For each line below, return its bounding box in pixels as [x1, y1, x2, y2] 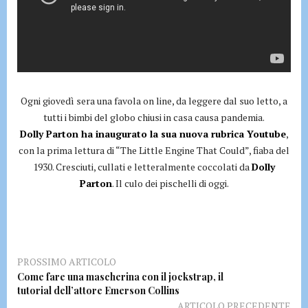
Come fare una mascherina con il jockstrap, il [17, 269, 223, 283]
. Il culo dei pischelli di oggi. [111, 176, 229, 190]
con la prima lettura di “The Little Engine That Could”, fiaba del [19, 143, 289, 157]
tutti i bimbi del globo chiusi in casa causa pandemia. [43, 110, 265, 124]
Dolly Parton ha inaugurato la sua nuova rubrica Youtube [19, 126, 286, 140]
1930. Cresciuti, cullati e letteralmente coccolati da [33, 159, 252, 173]
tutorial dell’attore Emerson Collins [17, 283, 179, 297]
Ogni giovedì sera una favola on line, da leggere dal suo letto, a [21, 93, 287, 107]
